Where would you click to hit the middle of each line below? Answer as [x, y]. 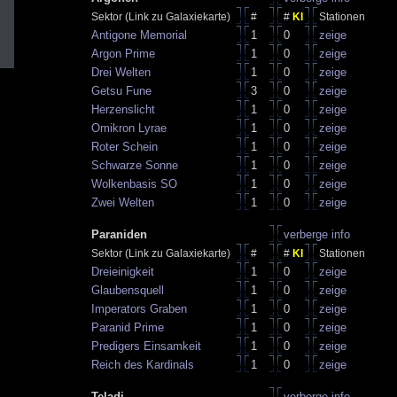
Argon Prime [123, 54]
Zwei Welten [123, 202]
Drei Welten [121, 72]
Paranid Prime [128, 327]
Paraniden [119, 234]
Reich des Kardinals [143, 365]
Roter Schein [125, 147]
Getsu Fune [121, 91]
